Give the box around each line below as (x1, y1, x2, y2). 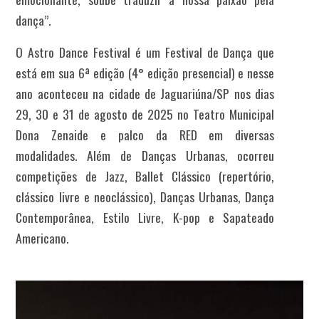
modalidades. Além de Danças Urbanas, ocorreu (16, 145, 275, 164)
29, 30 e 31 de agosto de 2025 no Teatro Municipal (16, 104, 275, 123)
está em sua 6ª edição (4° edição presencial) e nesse (16, 63, 275, 82)
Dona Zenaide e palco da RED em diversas (16, 125, 275, 144)
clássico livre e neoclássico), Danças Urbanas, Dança (16, 187, 275, 206)
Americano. (16, 228, 69, 247)
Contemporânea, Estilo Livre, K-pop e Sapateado (16, 207, 275, 226)
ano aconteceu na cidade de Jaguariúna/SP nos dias (16, 83, 275, 103)
